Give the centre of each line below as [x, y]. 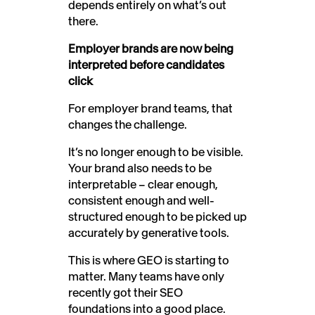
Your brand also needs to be [140, 168]
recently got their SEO [126, 292]
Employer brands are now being [151, 48]
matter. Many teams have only [146, 276]
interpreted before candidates [146, 64]
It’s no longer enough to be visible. [156, 152]
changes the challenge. [128, 124]
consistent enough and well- [141, 200]
